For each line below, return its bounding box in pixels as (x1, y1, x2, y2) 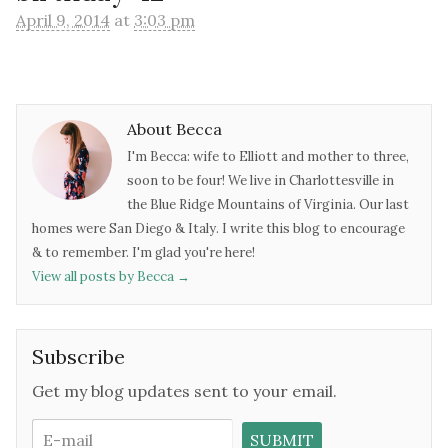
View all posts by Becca (32, 268, 177, 286)
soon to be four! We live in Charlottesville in (127, 172, 394, 190)
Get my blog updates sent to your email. (32, 381, 337, 402)
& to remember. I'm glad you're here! (32, 244, 255, 262)
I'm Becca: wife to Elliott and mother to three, (127, 148, 409, 166)
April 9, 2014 (16, 9, 110, 30)
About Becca (127, 118, 222, 139)
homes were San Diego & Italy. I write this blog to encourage (32, 220, 405, 238)
